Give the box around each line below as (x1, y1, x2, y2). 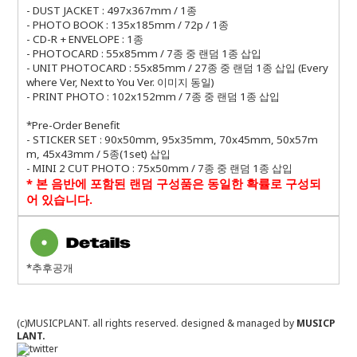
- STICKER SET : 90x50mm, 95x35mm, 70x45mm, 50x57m (25, 131, 318, 147)
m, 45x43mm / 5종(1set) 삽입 (25, 146, 171, 161)
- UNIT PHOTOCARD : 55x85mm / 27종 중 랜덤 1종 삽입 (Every (25, 60, 328, 75)
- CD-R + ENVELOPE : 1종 (25, 31, 143, 46)
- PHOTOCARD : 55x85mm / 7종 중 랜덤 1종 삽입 (25, 45, 261, 61)
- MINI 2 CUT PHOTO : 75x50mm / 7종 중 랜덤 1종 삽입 (25, 160, 292, 175)
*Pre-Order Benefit (25, 117, 120, 132)
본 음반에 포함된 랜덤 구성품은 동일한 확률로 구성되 (35, 175, 321, 191)
